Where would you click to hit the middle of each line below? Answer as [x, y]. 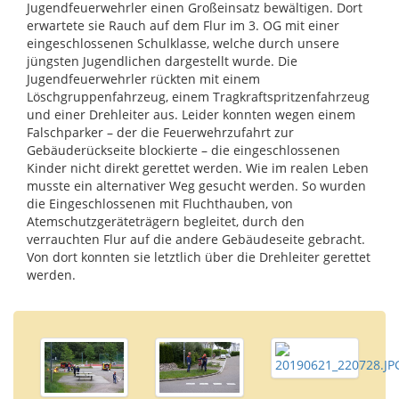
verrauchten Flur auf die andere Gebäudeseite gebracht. [196, 239]
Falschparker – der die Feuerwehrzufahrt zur [160, 132]
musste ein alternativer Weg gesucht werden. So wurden [196, 186]
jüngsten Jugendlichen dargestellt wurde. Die [162, 61]
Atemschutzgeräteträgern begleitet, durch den [166, 221]
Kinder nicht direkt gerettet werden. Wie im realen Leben [198, 168]
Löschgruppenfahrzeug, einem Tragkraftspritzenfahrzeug [198, 97]
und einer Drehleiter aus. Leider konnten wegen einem [191, 114]
